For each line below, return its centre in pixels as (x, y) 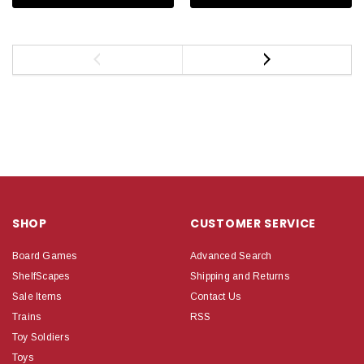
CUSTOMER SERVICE (253, 223)
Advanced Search (231, 256)
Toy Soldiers (41, 337)
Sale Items (37, 296)
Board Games (45, 256)
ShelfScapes (41, 276)
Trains (27, 316)
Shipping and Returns (240, 276)
